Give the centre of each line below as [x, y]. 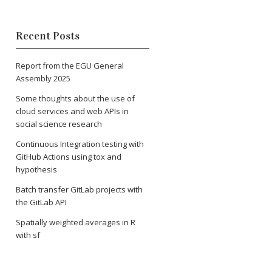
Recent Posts [48, 36]
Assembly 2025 [43, 79]
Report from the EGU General [70, 66]
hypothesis [36, 170]
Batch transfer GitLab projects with [79, 190]
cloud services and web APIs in [72, 111]
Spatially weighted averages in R [76, 223]
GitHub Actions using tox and [69, 157]
